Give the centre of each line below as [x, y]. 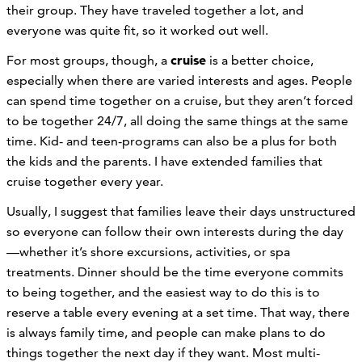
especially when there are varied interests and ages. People [179, 80]
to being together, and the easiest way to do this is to [163, 292]
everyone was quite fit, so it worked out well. [137, 30]
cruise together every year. [85, 181]
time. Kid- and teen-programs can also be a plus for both [172, 141]
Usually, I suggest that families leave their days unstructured [181, 211]
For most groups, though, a [88, 60]
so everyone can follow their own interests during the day [175, 231]
